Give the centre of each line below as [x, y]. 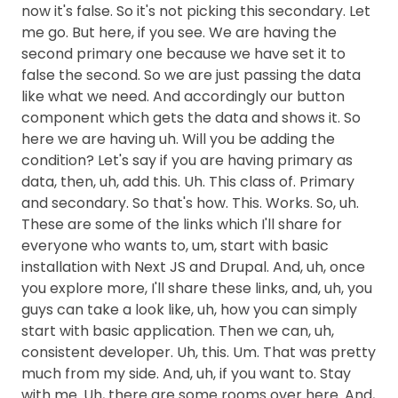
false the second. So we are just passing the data [191, 75]
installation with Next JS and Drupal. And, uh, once [193, 267]
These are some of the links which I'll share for [182, 224]
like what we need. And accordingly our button [183, 96]
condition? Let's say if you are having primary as [187, 160]
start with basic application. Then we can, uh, [178, 331]
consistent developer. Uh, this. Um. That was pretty [199, 352]
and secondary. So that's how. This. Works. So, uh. [190, 203]
